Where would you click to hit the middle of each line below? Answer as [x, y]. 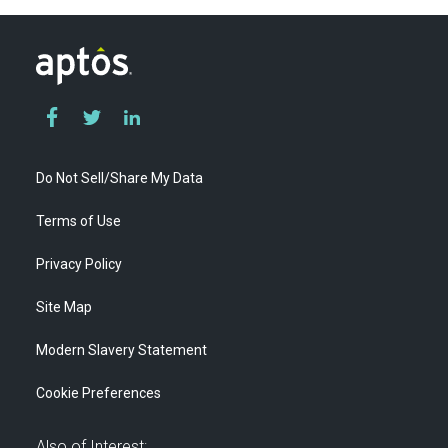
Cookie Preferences [98, 393]
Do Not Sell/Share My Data [119, 178]
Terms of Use [78, 221]
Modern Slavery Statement [121, 350]
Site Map [64, 307]
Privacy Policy [79, 264]
